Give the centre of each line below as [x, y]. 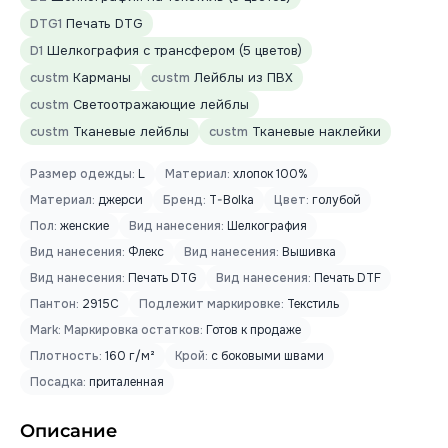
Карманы [100, 77]
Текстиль [311, 304]
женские [83, 226]
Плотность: [66, 356]
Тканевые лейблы [129, 131]
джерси [119, 200]
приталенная [125, 382]
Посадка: [58, 382]
